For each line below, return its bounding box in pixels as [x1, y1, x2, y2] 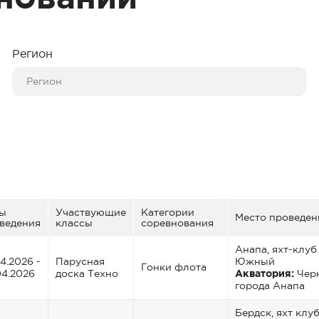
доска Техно [56, 267, 118, 279]
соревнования [141, 216, 214, 229]
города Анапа [235, 279, 305, 291]
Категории [141, 206, 194, 218]
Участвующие [56, 206, 126, 218]
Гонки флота [141, 261, 206, 273]
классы [56, 216, 93, 229]
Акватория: [235, 267, 294, 279]
